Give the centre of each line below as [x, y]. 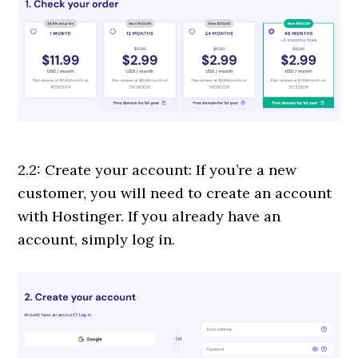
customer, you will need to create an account [175, 193]
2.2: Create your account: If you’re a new [157, 169]
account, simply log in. [97, 239]
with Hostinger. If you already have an [149, 216]
